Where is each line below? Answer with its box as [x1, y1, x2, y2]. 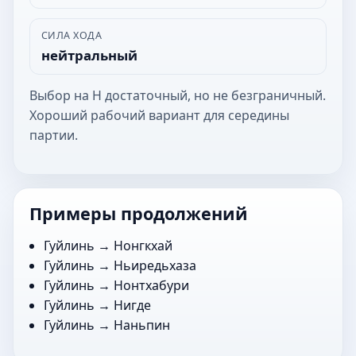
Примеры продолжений [29, 201, 248, 225]
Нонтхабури [114, 276, 190, 294]
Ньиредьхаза [114, 256, 197, 274]
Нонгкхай [114, 236, 173, 254]
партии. [29, 126, 78, 144]
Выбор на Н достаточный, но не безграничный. [29, 86, 326, 104]
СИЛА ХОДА [41, 28, 103, 42]
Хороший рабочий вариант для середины [29, 106, 289, 124]
